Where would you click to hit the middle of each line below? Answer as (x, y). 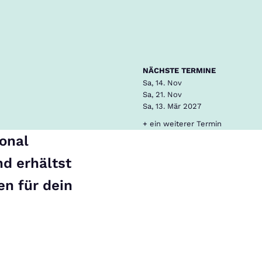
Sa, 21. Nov (162, 94)
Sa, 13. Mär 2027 (172, 106)
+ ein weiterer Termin (182, 124)
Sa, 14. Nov (162, 83)
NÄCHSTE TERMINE (179, 70)
